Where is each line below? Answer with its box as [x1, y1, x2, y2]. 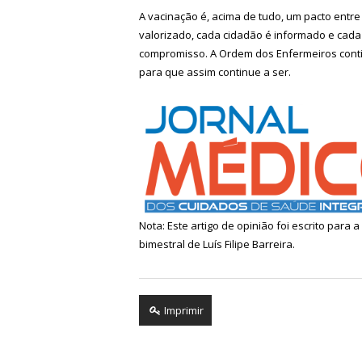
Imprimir [162, 303, 204, 318]
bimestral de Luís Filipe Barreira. [139, 237, 295, 252]
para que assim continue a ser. [139, 65, 291, 80]
